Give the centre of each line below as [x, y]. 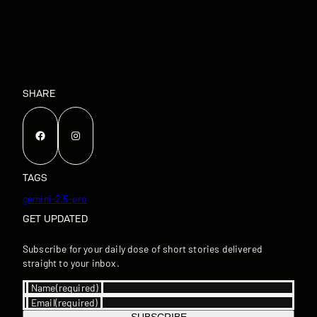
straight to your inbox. [71, 263]
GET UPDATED [55, 219]
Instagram [74, 134]
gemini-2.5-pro [55, 198]
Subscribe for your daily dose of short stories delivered [143, 249]
